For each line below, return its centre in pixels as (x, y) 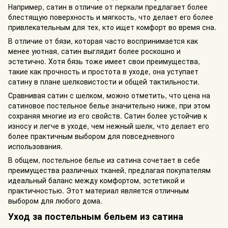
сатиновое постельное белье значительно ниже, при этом (109, 106)
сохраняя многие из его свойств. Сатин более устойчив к (108, 116)
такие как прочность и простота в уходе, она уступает (103, 72)
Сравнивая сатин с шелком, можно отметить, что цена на (109, 95)
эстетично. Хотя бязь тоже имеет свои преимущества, (104, 61)
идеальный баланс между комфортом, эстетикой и (96, 180)
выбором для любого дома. (55, 201)
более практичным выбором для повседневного (91, 136)
